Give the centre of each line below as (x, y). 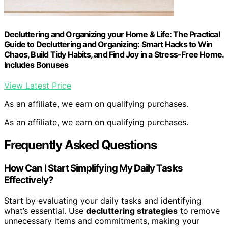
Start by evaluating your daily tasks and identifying (103, 200)
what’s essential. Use (45, 210)
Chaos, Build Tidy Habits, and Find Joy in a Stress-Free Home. (114, 55)
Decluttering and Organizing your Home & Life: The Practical (112, 34)
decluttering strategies (132, 210)
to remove (199, 210)
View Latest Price (38, 86)
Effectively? (29, 180)
